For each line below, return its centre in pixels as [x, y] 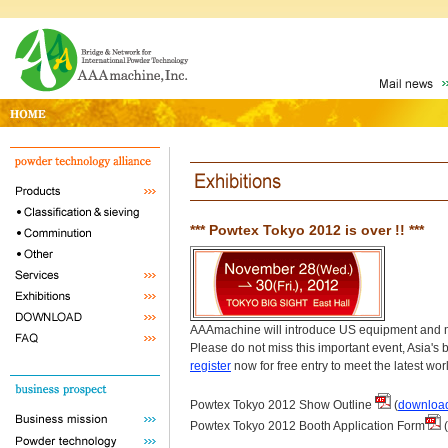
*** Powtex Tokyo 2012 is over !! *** [307, 229]
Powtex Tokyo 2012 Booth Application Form [307, 425]
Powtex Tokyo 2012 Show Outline [282, 404]
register [210, 365]
